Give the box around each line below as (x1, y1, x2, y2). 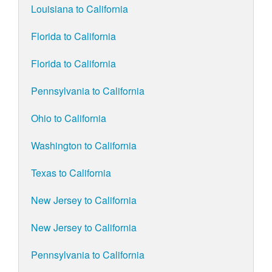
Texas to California (31, 166, 111, 180)
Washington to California (31, 138, 137, 153)
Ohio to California (31, 111, 106, 126)
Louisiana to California (31, 2, 128, 16)
